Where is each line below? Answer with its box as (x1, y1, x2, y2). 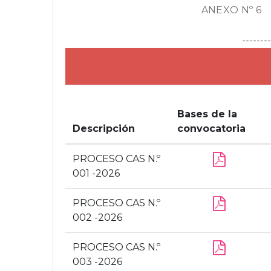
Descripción (73, 123, 135, 134)
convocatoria (177, 123, 246, 134)
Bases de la (177, 108, 237, 120)
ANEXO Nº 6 (201, 4, 262, 16)
